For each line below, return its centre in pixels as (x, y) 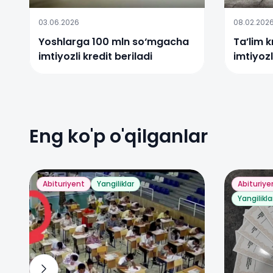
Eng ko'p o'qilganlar (119, 136)
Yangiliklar (115, 184)
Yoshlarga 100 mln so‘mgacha (114, 42)
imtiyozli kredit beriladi (95, 56)
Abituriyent (64, 184)
